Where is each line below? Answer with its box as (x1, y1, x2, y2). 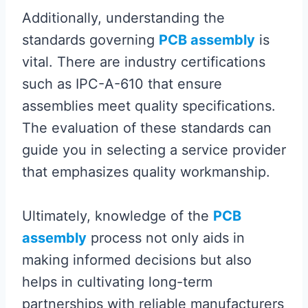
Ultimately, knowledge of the (22, 208, 213, 224)
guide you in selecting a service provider (22, 142, 286, 158)
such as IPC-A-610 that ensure (22, 76, 222, 92)
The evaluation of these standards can (22, 120, 272, 136)
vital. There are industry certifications (22, 54, 265, 70)
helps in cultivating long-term (22, 274, 212, 290)
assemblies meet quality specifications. (22, 98, 276, 114)
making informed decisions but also (22, 252, 252, 268)
